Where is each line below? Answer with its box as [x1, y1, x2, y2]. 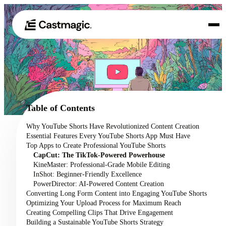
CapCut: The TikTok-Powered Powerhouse [33, 151, 165, 159]
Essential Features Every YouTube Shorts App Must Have [26, 132, 190, 140]
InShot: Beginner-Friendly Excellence [33, 170, 142, 178]
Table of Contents [26, 103, 95, 113]
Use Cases [28, 87, 95, 105]
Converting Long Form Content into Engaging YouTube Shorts [26, 189, 207, 197]
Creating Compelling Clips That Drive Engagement [26, 208, 173, 216]
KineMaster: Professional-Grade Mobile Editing [33, 160, 170, 168]
